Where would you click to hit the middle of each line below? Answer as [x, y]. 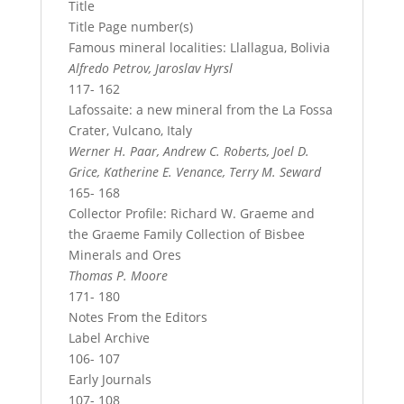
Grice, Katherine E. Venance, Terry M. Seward [194, 172]
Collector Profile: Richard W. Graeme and [191, 213]
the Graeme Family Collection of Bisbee [186, 234]
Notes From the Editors [138, 317]
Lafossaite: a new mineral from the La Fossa [200, 110]
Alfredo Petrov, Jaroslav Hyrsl [150, 68]
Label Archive [109, 338]
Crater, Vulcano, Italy [130, 130]
